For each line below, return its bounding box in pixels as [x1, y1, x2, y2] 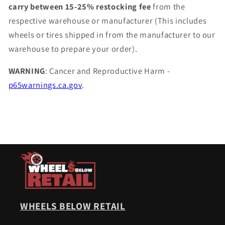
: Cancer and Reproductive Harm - [45, 65, 170, 77]
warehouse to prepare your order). [8, 43, 138, 54]
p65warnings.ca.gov [8, 79, 82, 91]
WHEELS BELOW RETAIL [20, 199, 126, 213]
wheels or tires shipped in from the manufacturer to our [8, 29, 215, 40]
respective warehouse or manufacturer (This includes [8, 15, 207, 26]
